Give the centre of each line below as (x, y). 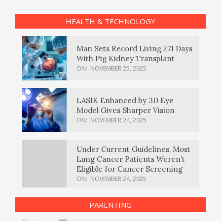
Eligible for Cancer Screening (129, 169)
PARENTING (110, 204)
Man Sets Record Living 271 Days (134, 49)
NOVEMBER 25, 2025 (118, 69)
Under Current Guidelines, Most (133, 149)
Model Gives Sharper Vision (126, 110)
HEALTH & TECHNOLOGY (110, 21)
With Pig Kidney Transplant (126, 59)
